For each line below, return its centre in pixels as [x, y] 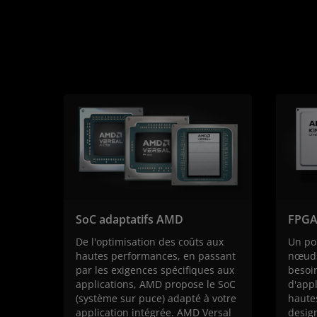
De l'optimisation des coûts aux [150, 242]
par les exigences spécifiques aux [155, 270]
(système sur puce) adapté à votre [156, 299]
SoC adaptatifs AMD [129, 220]
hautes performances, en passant [156, 256]
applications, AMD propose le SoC [156, 284]
